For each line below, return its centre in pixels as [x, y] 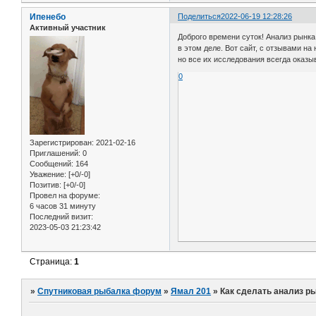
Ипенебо [48, 17]
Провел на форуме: [65, 196]
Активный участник [68, 27]
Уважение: [48, 175]
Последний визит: [61, 217]
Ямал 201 [191, 291]
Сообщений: [51, 164]
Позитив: [45, 185]
